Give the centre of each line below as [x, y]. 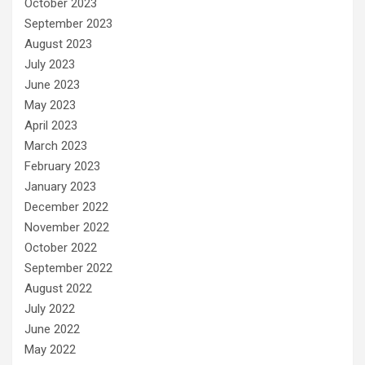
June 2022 [52, 329]
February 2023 [62, 166]
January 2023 [60, 187]
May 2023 [50, 105]
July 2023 [50, 64]
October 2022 [61, 248]
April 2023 [51, 125]
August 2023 [58, 44]
